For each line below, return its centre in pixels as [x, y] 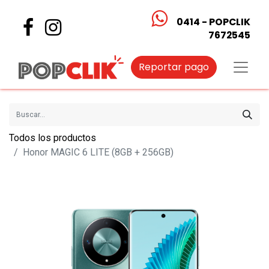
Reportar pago [174, 67]
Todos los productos [53, 138]
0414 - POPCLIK [213, 22]
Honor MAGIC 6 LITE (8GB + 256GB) [98, 152]
